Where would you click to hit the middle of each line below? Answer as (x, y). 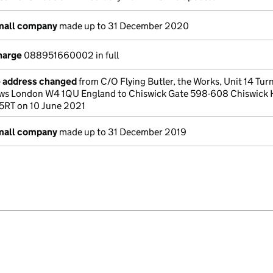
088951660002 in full (70, 55)
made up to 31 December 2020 (123, 26)
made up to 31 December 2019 (122, 132)
